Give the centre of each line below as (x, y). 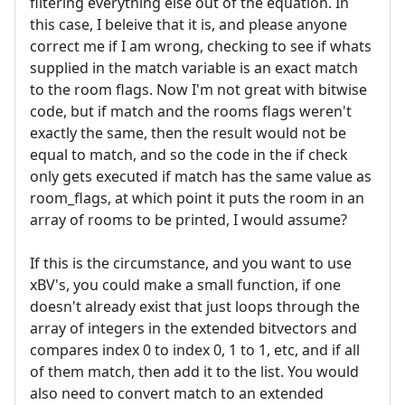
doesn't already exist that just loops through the (195, 307)
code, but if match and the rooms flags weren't (191, 112)
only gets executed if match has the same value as (201, 177)
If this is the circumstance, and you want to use (191, 264)
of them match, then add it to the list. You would (194, 372)
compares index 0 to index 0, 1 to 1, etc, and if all (195, 350)
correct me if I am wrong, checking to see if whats (201, 47)
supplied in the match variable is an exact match (194, 68)
